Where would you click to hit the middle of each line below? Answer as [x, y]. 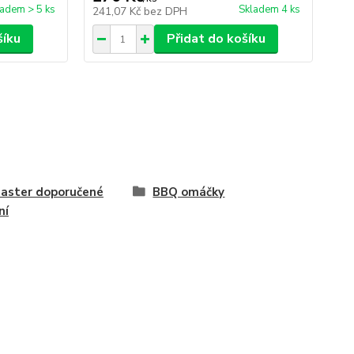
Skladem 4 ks [269, 9]
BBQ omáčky [189, 192]
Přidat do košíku [216, 39]
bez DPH [165, 11]
